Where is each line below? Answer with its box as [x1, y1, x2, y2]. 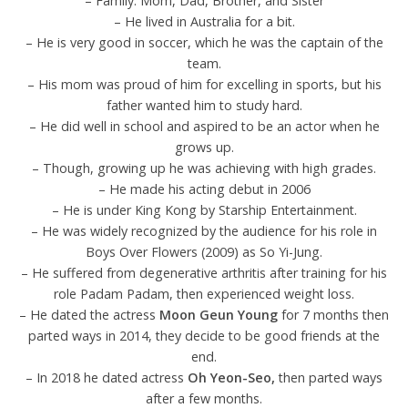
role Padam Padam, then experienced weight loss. [54, 284, 354, 302]
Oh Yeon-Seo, [188, 368, 275, 386]
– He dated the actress [19, 305, 159, 323]
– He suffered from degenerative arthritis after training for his [21, 263, 387, 281]
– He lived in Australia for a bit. [113, 12, 295, 30]
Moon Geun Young [159, 305, 281, 323]
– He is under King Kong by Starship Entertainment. [51, 200, 357, 219]
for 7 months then [281, 305, 389, 323]
